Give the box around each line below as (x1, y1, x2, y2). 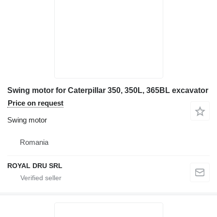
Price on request (8, 99, 63, 108)
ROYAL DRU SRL (7, 162, 62, 170)
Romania (20, 138, 48, 147)
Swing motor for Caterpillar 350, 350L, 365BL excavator (7, 86, 208, 95)
